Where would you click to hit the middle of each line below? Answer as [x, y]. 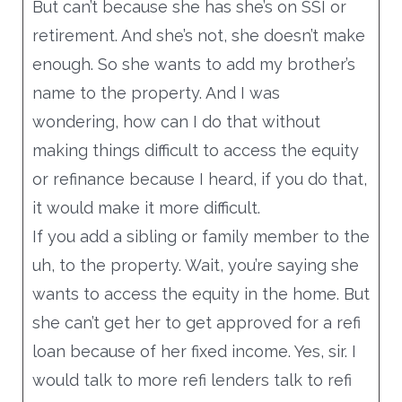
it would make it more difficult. [146, 207]
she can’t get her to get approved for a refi [196, 322]
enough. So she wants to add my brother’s [193, 64]
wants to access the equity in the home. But [201, 293]
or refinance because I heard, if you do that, [199, 179]
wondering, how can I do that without [176, 121]
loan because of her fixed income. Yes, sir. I [194, 351]
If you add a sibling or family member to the [201, 236]
